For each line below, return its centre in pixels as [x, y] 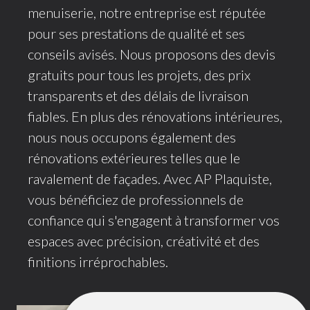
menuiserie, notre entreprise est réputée [147, 12]
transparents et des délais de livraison [138, 95]
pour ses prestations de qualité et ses [136, 33]
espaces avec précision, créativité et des [144, 240]
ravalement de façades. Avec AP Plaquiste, [150, 178]
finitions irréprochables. [98, 261]
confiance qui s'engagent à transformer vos [154, 220]
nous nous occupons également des [132, 137]
